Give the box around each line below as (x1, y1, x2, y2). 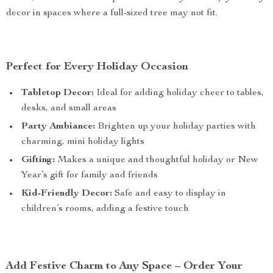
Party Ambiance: (21, 122, 95, 132)
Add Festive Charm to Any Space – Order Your (6, 261, 243, 272)
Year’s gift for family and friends (21, 171, 158, 180)
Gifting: (21, 155, 55, 165)
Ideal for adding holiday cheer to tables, (94, 88, 264, 98)
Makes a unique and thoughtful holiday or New (55, 155, 258, 165)
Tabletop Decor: (21, 88, 94, 98)
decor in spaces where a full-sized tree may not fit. (6, 9, 218, 18)
